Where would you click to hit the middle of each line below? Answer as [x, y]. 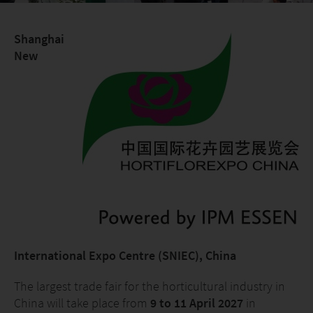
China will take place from [82, 303]
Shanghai [39, 39]
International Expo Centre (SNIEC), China [125, 255]
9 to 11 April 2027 [197, 303]
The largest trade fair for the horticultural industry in [150, 286]
